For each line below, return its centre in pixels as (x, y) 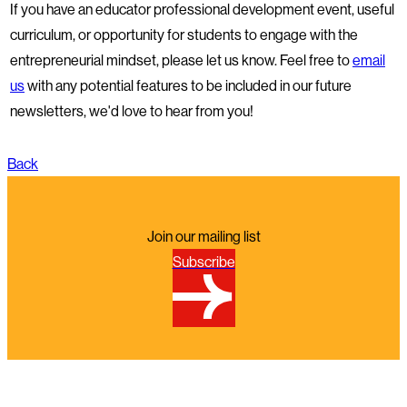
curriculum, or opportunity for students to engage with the (184, 34)
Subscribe (203, 261)
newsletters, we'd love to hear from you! (132, 110)
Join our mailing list (203, 236)
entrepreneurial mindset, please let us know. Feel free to (181, 60)
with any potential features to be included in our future (188, 85)
